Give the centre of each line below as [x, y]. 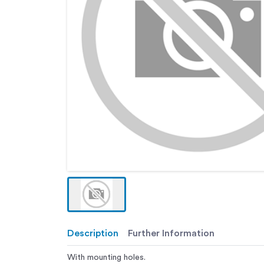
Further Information [171, 234]
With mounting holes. [106, 258]
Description [93, 234]
